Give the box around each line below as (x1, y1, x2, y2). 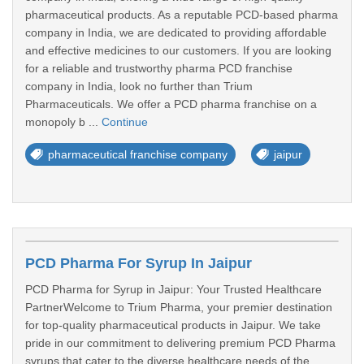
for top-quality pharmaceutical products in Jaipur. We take (25, 318, 321, 331)
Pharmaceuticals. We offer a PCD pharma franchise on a (25, 97, 317, 110)
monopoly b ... (25, 115, 102, 128)
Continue (102, 115, 148, 128)
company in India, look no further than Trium (25, 80, 253, 93)
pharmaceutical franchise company (48, 148, 227, 161)
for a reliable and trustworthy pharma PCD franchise (25, 62, 292, 75)
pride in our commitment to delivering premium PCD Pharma (25, 336, 336, 349)
